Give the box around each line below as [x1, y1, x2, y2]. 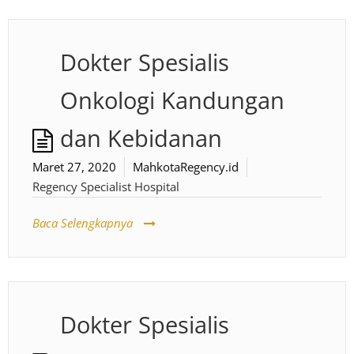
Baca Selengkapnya [32, 215, 133, 231]
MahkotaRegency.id [133, 159, 239, 175]
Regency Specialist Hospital [32, 179, 179, 194]
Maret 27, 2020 [32, 159, 116, 175]
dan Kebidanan [60, 123, 222, 153]
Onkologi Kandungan [60, 85, 284, 115]
